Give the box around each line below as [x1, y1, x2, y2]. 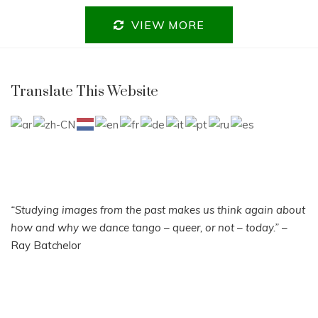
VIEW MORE [131, 18, 204, 33]
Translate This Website [11, 83, 158, 102]
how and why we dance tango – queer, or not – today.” [11, 220, 279, 234]
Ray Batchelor [11, 238, 81, 252]
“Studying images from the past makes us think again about [11, 202, 305, 216]
